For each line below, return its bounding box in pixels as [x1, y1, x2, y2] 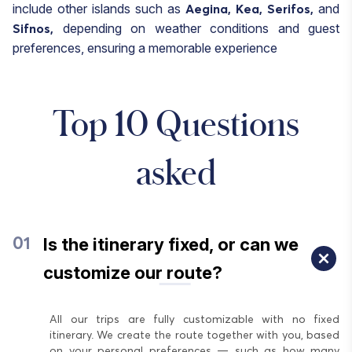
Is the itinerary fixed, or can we [43, 233, 299, 255]
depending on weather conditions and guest [53, 20, 339, 36]
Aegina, [185, 2, 231, 16]
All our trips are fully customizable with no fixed [49, 313, 339, 325]
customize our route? [43, 262, 222, 283]
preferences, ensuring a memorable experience [13, 39, 277, 56]
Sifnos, [13, 22, 53, 35]
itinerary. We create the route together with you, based [49, 329, 339, 341]
